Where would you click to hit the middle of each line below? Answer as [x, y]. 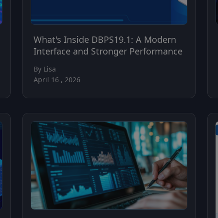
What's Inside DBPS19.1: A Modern [105, 40]
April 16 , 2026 [57, 80]
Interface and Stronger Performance [108, 51]
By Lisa [45, 69]
